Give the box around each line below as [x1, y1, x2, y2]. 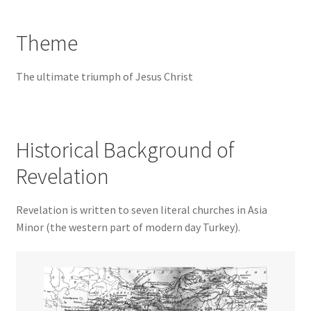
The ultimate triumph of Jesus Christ [15, 69, 193, 84]
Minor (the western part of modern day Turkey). [15, 219, 240, 234]
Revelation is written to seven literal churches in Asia [15, 202, 267, 217]
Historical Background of [15, 135, 235, 164]
